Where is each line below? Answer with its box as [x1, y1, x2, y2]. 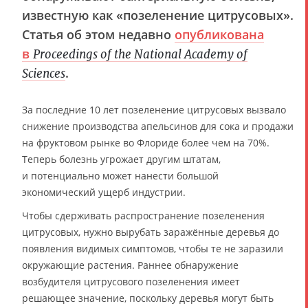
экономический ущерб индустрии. [22, 185, 186, 199]
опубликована [175, 25, 264, 43]
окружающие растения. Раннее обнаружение [22, 258, 239, 272]
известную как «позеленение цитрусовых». [22, 6, 294, 23]
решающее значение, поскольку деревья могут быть [22, 291, 274, 305]
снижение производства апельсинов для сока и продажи [22, 119, 294, 133]
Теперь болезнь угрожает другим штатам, [22, 152, 221, 166]
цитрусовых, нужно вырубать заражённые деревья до [22, 225, 279, 239]
